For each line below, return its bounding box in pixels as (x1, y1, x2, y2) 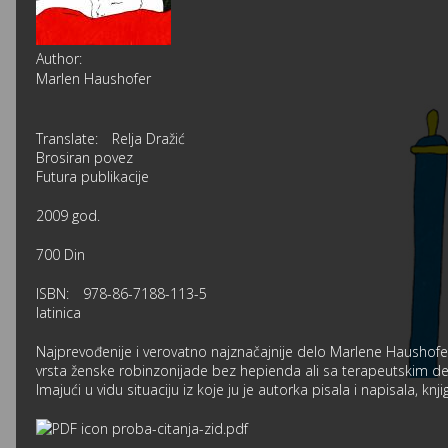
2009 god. (36, 205, 100, 225)
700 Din (36, 244, 85, 264)
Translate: (36, 128, 98, 148)
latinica (36, 302, 81, 322)
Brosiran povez (36, 147, 133, 167)
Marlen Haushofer (36, 68, 151, 88)
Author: (36, 49, 82, 68)
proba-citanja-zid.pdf (112, 418, 248, 438)
